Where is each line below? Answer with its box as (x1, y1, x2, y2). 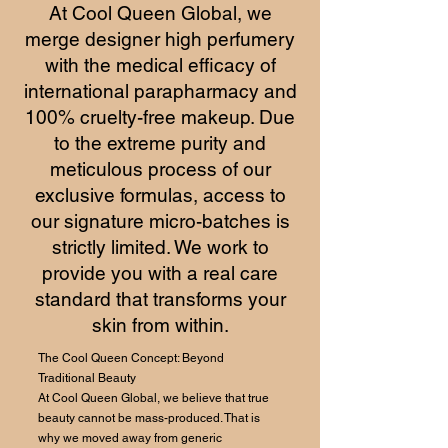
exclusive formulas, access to (34, 184, 286, 206)
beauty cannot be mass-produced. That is (38, 411, 260, 425)
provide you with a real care (42, 262, 278, 284)
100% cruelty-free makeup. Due (25, 106, 295, 128)
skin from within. (91, 314, 229, 336)
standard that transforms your (34, 288, 286, 310)
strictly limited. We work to (51, 236, 269, 258)
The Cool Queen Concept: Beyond (38, 351, 224, 365)
